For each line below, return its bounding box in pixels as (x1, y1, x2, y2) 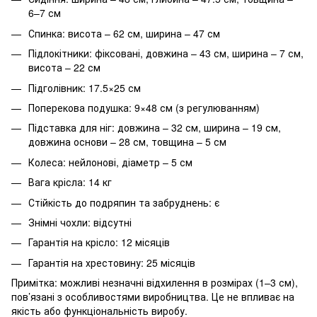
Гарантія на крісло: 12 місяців (28, 235, 170, 250)
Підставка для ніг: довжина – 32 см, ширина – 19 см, (28, 120, 281, 135)
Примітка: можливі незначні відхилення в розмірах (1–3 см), (11, 275, 298, 290)
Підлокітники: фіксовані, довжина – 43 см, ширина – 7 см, (28, 46, 304, 61)
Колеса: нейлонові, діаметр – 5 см (28, 154, 192, 169)
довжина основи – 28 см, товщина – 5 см (28, 134, 226, 149)
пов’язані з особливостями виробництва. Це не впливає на (11, 289, 294, 304)
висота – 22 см (28, 60, 100, 75)
